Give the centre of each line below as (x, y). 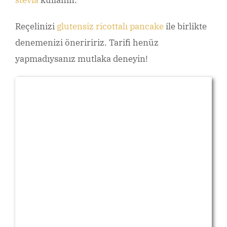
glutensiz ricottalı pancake (110, 26)
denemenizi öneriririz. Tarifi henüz (87, 42)
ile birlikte (185, 26)
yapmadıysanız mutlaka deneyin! (82, 59)
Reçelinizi (36, 26)
